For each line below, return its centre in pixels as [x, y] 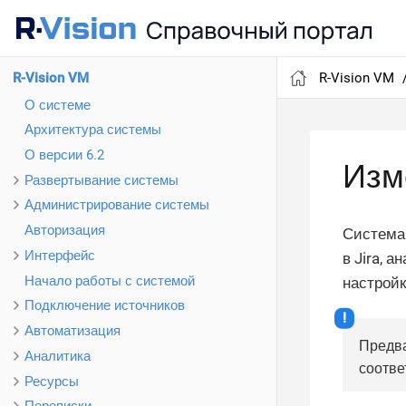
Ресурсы [52, 381]
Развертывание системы [101, 180]
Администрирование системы [117, 205]
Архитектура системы [93, 130]
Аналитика [58, 356]
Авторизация [65, 231]
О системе [58, 105]
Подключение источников [105, 306]
